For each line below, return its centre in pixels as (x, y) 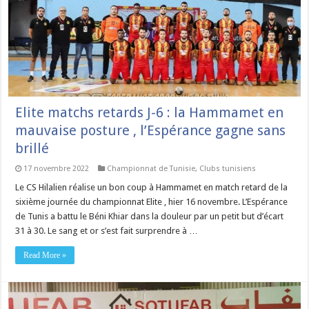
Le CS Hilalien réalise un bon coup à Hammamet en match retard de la (152, 188)
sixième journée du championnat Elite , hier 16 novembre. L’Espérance (152, 202)
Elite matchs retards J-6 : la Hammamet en (150, 113)
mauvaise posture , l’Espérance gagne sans (151, 131)
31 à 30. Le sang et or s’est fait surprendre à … (107, 231)
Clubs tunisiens (228, 169)
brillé (32, 149)
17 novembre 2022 (57, 169)
